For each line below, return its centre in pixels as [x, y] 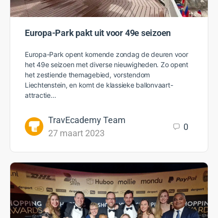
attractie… [41, 95]
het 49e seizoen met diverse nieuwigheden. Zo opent [107, 65]
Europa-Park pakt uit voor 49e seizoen [98, 33]
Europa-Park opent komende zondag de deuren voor [107, 54]
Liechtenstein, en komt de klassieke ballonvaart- [99, 85]
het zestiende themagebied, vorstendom [88, 75]
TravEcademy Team [87, 120]
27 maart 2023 [76, 133]
